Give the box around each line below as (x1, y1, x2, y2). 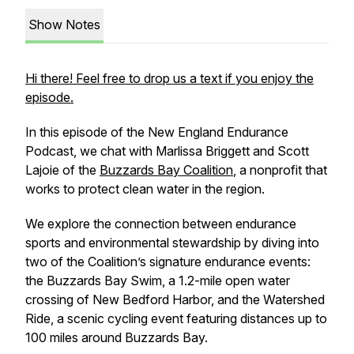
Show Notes (28, 17, 100, 32)
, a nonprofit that (233, 162, 327, 178)
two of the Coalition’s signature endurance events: (25, 254, 311, 269)
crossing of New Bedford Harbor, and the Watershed (25, 292, 325, 307)
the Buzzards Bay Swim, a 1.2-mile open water (25, 273, 290, 288)
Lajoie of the (25, 162, 100, 178)
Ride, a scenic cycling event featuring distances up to (25, 311, 327, 326)
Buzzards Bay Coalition (100, 162, 233, 178)
